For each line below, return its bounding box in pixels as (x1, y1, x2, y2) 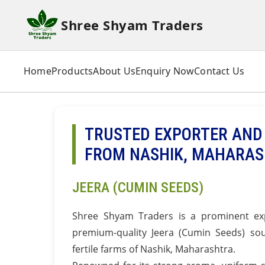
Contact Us (194, 64, 245, 77)
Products (51, 64, 93, 77)
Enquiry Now (135, 64, 195, 77)
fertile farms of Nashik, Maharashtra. (72, 243, 235, 256)
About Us (93, 64, 136, 77)
